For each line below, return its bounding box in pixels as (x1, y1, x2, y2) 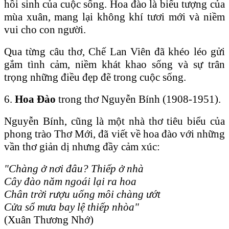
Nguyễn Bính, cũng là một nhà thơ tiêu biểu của (4, 114, 225, 127)
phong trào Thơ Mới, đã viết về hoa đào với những (4, 127, 225, 140)
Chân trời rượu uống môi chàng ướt (4, 188, 161, 200)
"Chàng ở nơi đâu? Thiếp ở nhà (4, 162, 144, 175)
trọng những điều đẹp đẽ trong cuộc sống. (4, 71, 186, 83)
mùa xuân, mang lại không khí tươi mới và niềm (4, 10, 225, 23)
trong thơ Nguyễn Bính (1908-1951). (56, 93, 221, 105)
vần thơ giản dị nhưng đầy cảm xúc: (4, 140, 160, 153)
